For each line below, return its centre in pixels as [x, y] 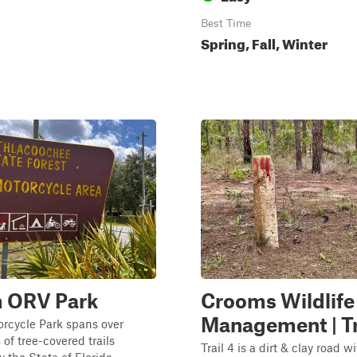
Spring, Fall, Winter [264, 42]
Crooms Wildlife [278, 300]
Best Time [226, 23]
